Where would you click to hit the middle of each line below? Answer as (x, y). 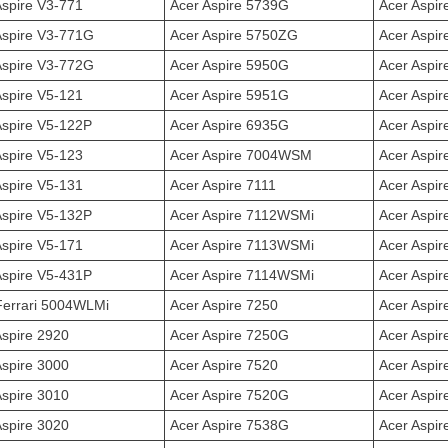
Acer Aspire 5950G (229, 65)
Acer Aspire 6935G (229, 125)
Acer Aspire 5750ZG (234, 35)
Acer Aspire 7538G (229, 425)
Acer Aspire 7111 (223, 185)
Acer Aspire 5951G (229, 95)
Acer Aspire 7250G (229, 335)
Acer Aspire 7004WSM (241, 155)
